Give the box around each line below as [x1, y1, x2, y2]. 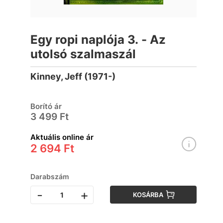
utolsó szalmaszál [30, 47, 136, 61]
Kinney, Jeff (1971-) [30, 71, 116, 82]
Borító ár [30, 102, 62, 111]
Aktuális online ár [30, 132, 94, 142]
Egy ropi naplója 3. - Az [30, 32, 166, 47]
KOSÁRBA [133, 191, 164, 199]
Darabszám [30, 172, 70, 181]
